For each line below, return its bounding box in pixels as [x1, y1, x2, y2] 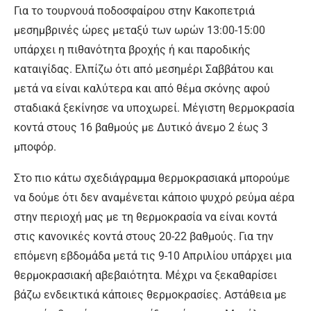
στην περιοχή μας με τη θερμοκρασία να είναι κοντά [14, 210, 277, 224]
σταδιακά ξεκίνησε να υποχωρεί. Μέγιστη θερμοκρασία [14, 101, 294, 115]
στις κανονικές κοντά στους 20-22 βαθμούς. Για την [14, 229, 274, 243]
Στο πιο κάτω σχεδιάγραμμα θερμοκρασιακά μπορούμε [14, 171, 290, 185]
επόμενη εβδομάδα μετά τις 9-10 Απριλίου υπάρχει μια [14, 249, 292, 262]
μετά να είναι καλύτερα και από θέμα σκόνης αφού [14, 81, 270, 95]
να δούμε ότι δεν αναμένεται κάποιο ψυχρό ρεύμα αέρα [14, 190, 294, 204]
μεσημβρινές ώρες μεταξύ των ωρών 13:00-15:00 [14, 23, 265, 37]
